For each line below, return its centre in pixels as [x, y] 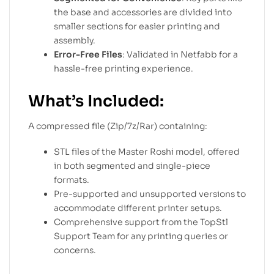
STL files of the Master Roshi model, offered [147, 152]
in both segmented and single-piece [132, 166]
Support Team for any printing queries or [141, 236]
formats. [72, 180]
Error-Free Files [88, 54]
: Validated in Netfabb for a [180, 54]
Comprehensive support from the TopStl [141, 222]
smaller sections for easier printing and [137, 26]
